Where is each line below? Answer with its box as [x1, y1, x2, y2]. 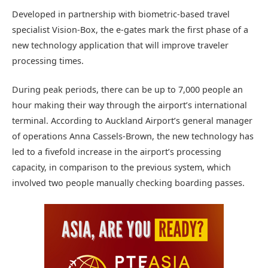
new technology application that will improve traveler [12, 39, 229, 51]
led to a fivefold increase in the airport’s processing [12, 145, 221, 157]
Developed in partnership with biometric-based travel [12, 8, 230, 20]
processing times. [12, 54, 84, 66]
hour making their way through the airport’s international [12, 99, 247, 111]
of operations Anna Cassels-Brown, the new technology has [12, 130, 254, 142]
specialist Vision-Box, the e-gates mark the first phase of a [12, 23, 248, 35]
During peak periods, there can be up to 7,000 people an [12, 83, 243, 95]
